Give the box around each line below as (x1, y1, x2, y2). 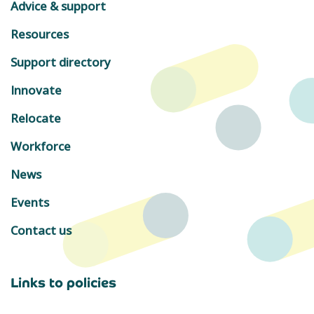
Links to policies (11, 274, 116, 292)
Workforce (11, 138, 71, 154)
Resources (11, 26, 69, 42)
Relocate (11, 110, 61, 126)
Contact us (11, 222, 71, 238)
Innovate (11, 82, 62, 98)
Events (11, 194, 49, 210)
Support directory (11, 54, 111, 70)
